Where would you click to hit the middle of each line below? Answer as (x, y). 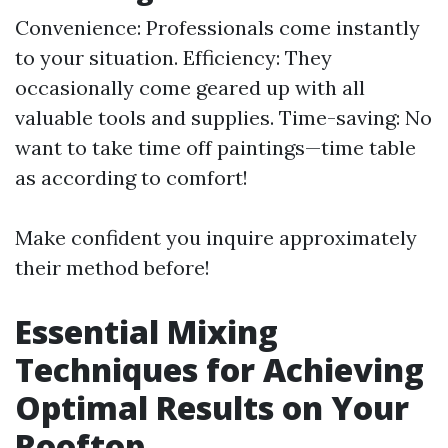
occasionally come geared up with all (190, 87)
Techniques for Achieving (219, 369)
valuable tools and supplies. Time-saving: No (223, 117)
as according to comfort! (131, 177)
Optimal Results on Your (212, 407)
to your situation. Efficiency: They (173, 57)
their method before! (112, 267)
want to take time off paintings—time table (215, 147)
